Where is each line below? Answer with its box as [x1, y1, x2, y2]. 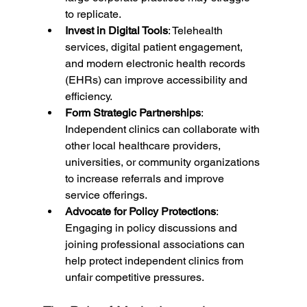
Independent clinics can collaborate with [64, 123, 262, 136]
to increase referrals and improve [64, 172, 227, 186]
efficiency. [64, 90, 112, 103]
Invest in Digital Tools [64, 24, 168, 38]
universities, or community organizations [64, 156, 262, 169]
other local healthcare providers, [64, 139, 223, 153]
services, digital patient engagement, [64, 40, 245, 54]
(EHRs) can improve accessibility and [64, 73, 250, 87]
